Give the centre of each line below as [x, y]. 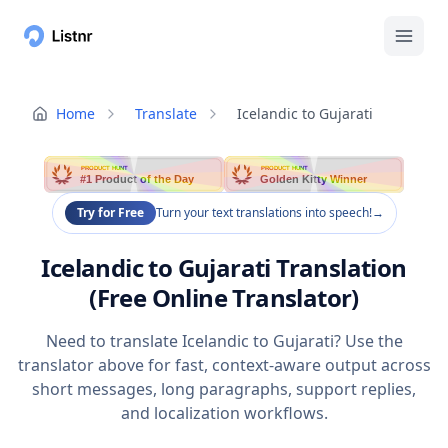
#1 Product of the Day [138, 179]
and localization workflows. [224, 413]
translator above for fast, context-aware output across [224, 365]
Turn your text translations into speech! [263, 213]
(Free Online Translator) [224, 298]
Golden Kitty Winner [314, 179]
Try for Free [110, 213]
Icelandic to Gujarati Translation [224, 268]
